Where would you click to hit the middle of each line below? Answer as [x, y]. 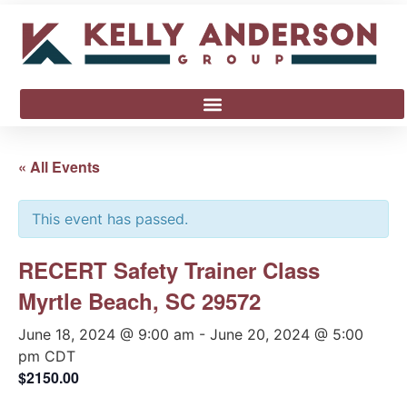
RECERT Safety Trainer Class [169, 270]
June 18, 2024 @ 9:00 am [106, 335]
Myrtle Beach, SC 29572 [139, 301]
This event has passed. [110, 219]
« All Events [59, 167]
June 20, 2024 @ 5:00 [287, 335]
